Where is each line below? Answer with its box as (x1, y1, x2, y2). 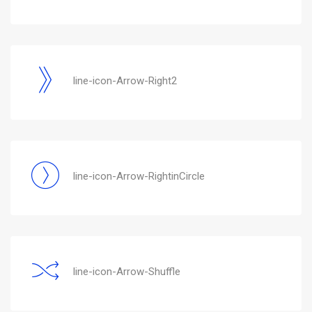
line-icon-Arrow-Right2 (73, 74, 177, 87)
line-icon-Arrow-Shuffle (73, 265, 180, 278)
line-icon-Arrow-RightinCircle (73, 169, 205, 182)
